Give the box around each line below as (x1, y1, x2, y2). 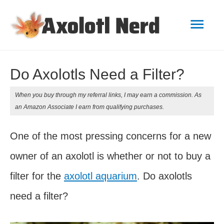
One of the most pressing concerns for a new (10, 130, 211, 142)
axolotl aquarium (64, 170, 137, 182)
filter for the (10, 170, 64, 182)
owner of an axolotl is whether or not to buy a (10, 150, 210, 162)
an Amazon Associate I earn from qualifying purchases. (15, 103, 164, 111)
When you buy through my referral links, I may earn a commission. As (15, 91, 201, 99)
